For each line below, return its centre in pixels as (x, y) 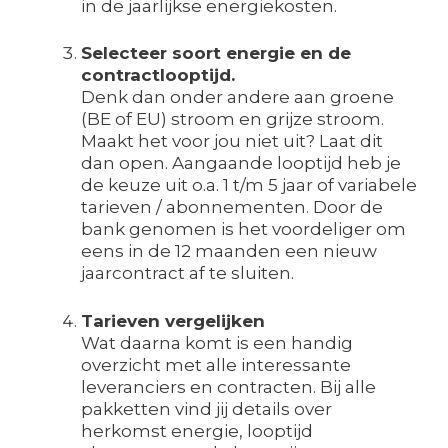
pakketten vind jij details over (206, 408)
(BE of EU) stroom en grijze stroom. (232, 119)
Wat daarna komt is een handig (217, 342)
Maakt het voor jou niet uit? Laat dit (232, 141)
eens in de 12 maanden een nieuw (229, 251)
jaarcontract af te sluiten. (191, 273)
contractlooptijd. (158, 75)
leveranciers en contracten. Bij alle (228, 386)
